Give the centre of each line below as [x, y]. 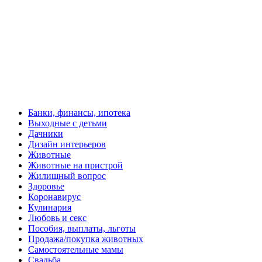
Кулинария [50, 207]
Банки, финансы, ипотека [79, 112]
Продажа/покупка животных [86, 239]
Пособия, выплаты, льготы [82, 228]
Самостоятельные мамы [76, 249]
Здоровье [46, 186]
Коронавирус [54, 196]
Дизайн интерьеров [67, 144]
